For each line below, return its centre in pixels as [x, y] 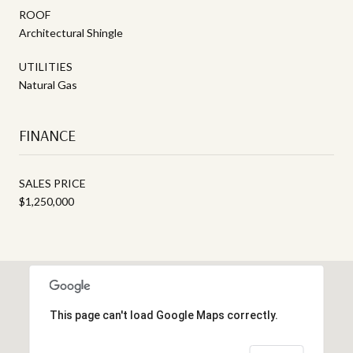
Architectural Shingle [71, 32]
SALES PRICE [52, 183]
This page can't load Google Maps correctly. [163, 315]
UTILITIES [46, 66]
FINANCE [47, 135]
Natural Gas [48, 84]
